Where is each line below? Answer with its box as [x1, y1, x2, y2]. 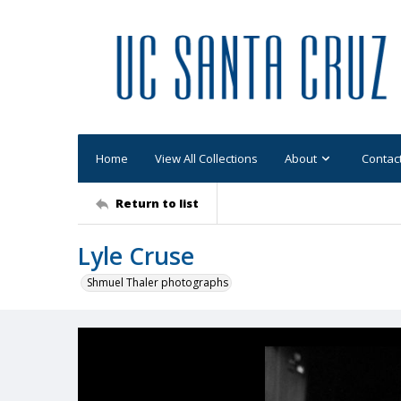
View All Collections [155, 149, 258, 166]
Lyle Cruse [78, 240, 194, 272]
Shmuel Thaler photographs [87, 275, 228, 290]
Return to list [115, 194, 199, 211]
